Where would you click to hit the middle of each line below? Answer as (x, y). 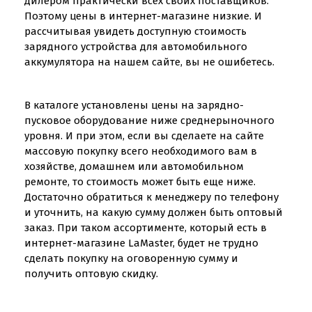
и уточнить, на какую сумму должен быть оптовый (154, 212)
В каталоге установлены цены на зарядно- (134, 105)
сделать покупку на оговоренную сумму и (131, 258)
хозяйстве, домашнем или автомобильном (134, 166)
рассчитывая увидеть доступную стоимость (135, 31)
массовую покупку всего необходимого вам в (141, 151)
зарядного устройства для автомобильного (136, 47)
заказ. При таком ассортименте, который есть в (146, 228)
